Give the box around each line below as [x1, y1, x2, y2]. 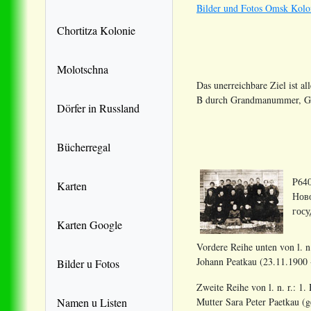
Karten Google [57, 217, 122, 232]
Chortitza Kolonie [57, 22, 135, 37]
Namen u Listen [57, 294, 127, 310]
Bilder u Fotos [57, 255, 119, 271]
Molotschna [57, 61, 108, 76]
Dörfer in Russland [57, 100, 140, 115]
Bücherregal [57, 139, 110, 154]
